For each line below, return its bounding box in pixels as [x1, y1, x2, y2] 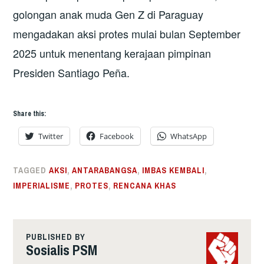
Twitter [38, 130, 64, 141]
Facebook [100, 130, 134, 141]
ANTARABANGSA [72, 164, 138, 176]
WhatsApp [170, 130, 207, 141]
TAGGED [13, 164, 49, 176]
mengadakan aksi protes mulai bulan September [13, 26, 241, 42]
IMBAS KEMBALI [142, 164, 205, 176]
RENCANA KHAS [113, 180, 177, 191]
